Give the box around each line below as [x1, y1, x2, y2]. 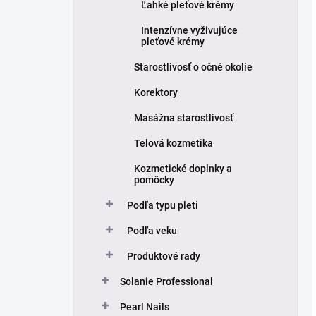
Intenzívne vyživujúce [141, 25, 238, 36]
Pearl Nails [120, 301, 169, 312]
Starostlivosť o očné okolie [134, 61, 253, 73]
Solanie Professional [120, 276, 213, 287]
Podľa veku [127, 225, 177, 236]
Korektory [134, 87, 178, 98]
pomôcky [134, 174, 174, 186]
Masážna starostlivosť [134, 112, 233, 123]
